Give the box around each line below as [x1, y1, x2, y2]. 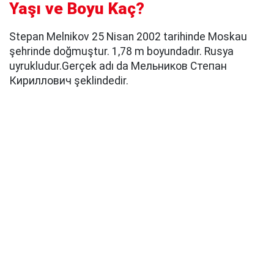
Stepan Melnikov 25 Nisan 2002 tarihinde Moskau [9, 30, 247, 43]
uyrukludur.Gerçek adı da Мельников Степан [9, 59, 227, 72]
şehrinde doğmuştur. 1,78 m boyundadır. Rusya [9, 45, 234, 57]
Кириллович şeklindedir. [9, 74, 128, 87]
